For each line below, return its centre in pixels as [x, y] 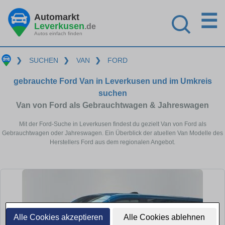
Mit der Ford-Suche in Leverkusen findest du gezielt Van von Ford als [113, 124]
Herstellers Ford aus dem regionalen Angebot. [113, 142]
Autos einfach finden [58, 33]
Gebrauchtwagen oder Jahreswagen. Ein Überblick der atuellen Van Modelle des [113, 133]
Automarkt [57, 17]
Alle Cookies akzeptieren [58, 217]
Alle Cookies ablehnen [164, 217]
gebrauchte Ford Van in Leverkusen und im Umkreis [113, 81]
